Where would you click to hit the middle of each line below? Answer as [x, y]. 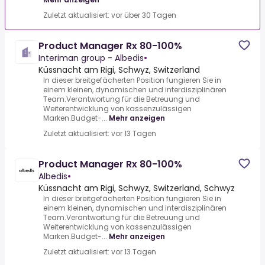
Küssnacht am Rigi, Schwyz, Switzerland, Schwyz [137, 188]
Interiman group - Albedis [91, 58]
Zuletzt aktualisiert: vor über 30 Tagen [110, 15]
